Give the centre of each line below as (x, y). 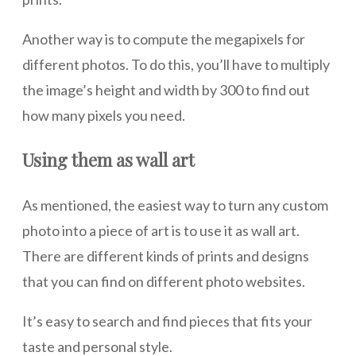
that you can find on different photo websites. (164, 282)
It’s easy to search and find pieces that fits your (167, 321)
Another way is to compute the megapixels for (164, 39)
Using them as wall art (110, 160)
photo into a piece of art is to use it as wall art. (161, 231)
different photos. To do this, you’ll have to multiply (176, 65)
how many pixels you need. (104, 116)
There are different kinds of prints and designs (166, 256)
